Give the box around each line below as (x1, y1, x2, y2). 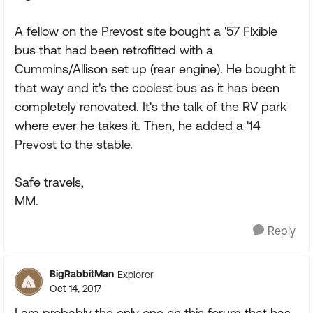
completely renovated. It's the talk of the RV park (15, 99, 286, 114)
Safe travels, (15, 175, 84, 189)
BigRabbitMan (50, 268, 114, 279)
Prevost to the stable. (15, 137, 133, 152)
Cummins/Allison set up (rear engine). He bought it (15, 61, 296, 76)
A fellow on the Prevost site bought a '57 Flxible (15, 24, 277, 38)
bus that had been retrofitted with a (15, 43, 213, 57)
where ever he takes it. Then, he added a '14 (15, 118, 261, 133)
